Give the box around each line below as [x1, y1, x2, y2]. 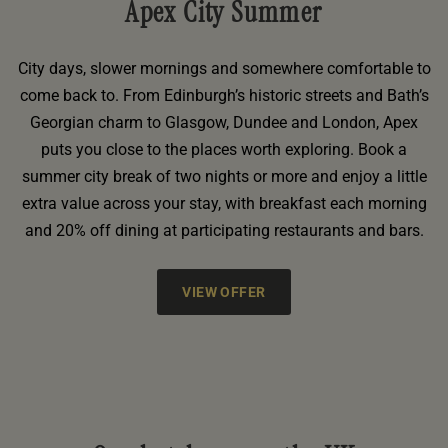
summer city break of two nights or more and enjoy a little [21, 166, 427, 186]
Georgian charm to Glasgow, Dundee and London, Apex [30, 112, 418, 132]
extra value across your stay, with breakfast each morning [21, 193, 427, 213]
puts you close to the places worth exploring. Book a [41, 139, 407, 159]
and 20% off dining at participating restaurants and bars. [24, 220, 424, 240]
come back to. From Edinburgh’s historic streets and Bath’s [19, 85, 429, 105]
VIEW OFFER [182, 283, 266, 300]
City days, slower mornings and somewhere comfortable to [17, 58, 431, 78]
